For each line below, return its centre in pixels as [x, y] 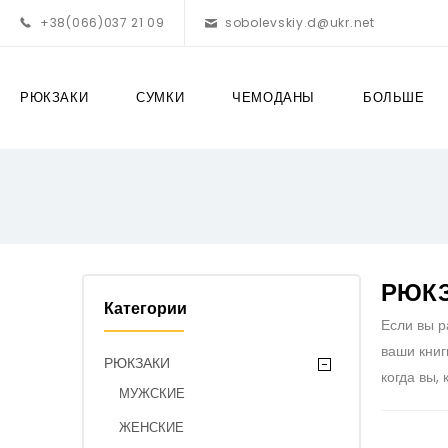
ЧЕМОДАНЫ [274, 97]
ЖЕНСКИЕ [151, 427]
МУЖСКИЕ [152, 393]
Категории [145, 308]
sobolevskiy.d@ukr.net [299, 22]
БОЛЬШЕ [394, 97]
